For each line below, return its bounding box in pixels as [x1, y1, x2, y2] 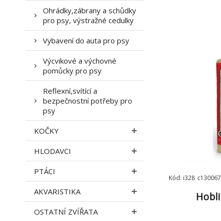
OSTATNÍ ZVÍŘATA [34, 207, 98, 217]
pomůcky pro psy [43, 66, 102, 75]
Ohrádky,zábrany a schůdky [43, 5, 136, 15]
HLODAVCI [34, 146, 71, 156]
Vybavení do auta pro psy [43, 36, 129, 45]
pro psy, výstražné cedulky [43, 15, 134, 25]
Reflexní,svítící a [43, 86, 97, 96]
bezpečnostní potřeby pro [43, 96, 132, 106]
